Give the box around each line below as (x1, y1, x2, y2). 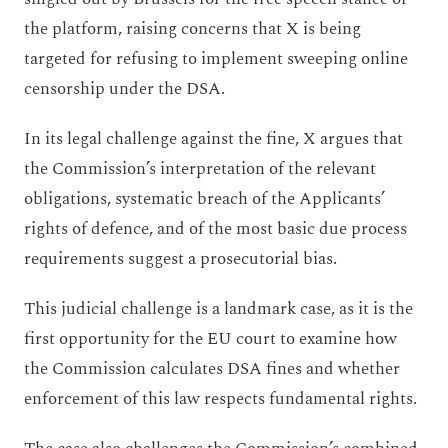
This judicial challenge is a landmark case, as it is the (24, 295, 413, 322)
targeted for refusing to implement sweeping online (24, 45, 408, 72)
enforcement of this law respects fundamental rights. (24, 385, 417, 412)
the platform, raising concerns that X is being (24, 15, 361, 42)
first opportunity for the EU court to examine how (24, 325, 397, 352)
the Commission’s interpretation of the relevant (24, 155, 376, 182)
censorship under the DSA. (24, 75, 225, 102)
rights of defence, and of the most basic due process (24, 215, 407, 242)
